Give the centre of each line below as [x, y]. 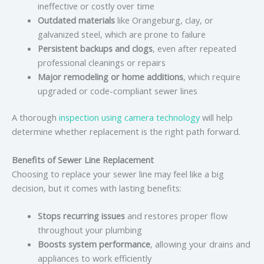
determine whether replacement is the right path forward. [126, 132]
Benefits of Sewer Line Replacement [83, 159]
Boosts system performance [94, 244]
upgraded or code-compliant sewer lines [117, 90]
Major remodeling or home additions [110, 76]
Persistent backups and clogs [95, 48]
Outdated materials [76, 20]
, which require [212, 76]
